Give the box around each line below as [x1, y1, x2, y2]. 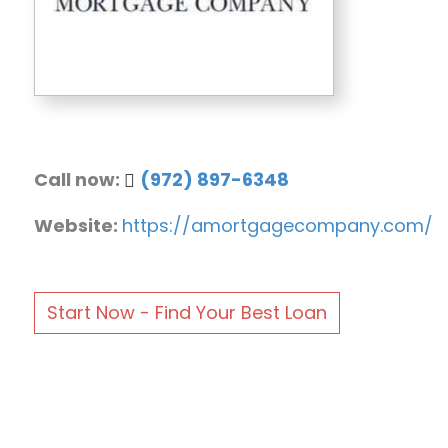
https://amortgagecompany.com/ [121, 212, 433, 238]
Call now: [33, 166, 124, 192]
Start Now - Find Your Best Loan [46, 299, 327, 325]
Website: [33, 212, 122, 238]
